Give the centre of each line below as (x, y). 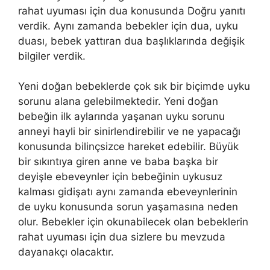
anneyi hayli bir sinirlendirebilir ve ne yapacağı (129, 132)
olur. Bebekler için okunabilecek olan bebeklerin (133, 222)
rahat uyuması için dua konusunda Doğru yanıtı (132, 11)
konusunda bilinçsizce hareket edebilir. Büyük (128, 147)
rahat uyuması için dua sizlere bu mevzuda (122, 237)
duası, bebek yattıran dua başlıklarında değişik (131, 41)
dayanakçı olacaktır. (66, 252)
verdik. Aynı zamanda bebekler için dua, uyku (128, 26)
